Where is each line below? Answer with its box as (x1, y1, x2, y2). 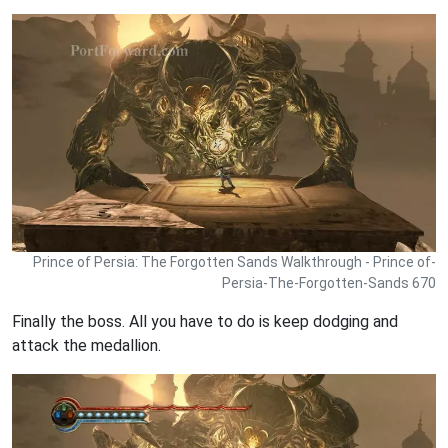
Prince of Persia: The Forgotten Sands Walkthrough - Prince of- (33, 253, 436, 270)
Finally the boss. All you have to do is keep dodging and (12, 311, 398, 331)
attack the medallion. (12, 335, 161, 355)
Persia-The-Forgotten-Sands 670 (222, 274, 436, 291)
